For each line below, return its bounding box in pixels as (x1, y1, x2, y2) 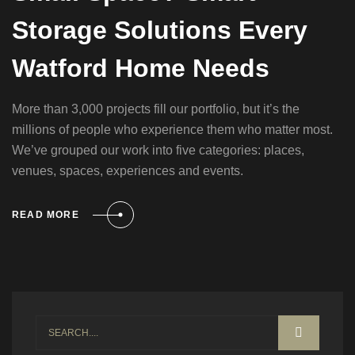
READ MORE (12, 208, 79, 220)
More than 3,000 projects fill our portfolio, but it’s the (12, 102, 300, 116)
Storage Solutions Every (12, 16, 307, 45)
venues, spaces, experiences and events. (12, 164, 243, 178)
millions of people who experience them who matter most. (12, 123, 333, 137)
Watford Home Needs (12, 54, 269, 83)
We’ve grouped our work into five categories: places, (12, 143, 304, 158)
